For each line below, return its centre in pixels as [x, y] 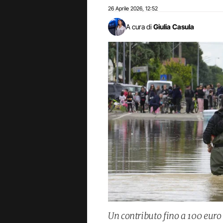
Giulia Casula [174, 27]
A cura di [139, 27]
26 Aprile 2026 [125, 8]
